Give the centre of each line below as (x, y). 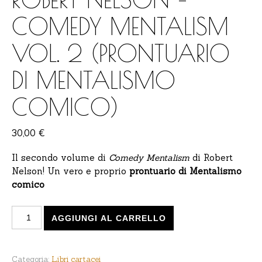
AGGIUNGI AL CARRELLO (108, 218)
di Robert (211, 158)
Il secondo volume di (60, 158)
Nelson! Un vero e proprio (70, 171)
